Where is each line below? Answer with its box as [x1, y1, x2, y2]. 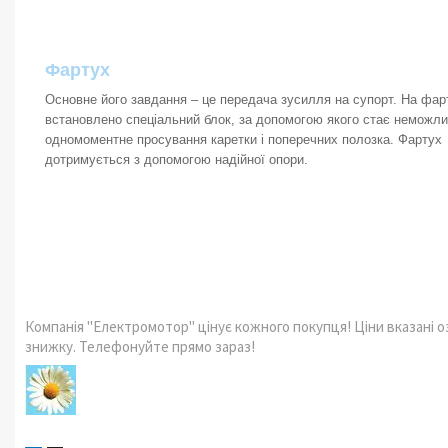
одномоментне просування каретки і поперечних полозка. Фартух [45, 132, 442, 148]
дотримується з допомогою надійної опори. [45, 152, 308, 168]
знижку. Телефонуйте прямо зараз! [25, 337, 255, 357]
